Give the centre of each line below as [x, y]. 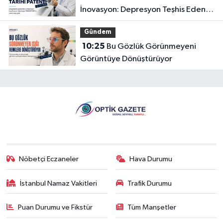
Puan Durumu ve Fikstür [56, 208]
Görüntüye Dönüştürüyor [126, 59]
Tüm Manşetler [152, 208]
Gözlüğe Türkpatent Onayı [129, 22]
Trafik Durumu [150, 183]
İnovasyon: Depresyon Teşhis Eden [143, 9]
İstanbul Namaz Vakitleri [59, 183]
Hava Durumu [151, 159]
